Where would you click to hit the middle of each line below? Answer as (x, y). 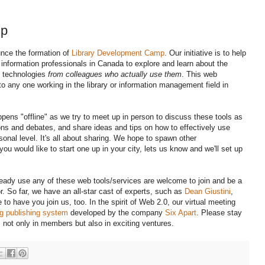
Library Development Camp (118, 53)
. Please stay (219, 213)
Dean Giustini (208, 192)
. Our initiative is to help (205, 53)
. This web (199, 75)
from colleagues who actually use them (115, 75)
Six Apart (181, 213)
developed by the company (117, 213)
